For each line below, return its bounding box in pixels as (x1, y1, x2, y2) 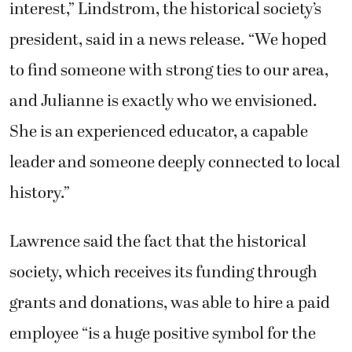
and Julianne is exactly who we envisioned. (9, 89, 317, 115)
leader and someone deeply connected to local (9, 150, 340, 176)
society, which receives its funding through (9, 259, 317, 285)
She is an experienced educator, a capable (9, 119, 308, 145)
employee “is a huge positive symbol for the (9, 321, 316, 346)
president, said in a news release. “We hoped (9, 27, 327, 53)
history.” (9, 181, 70, 207)
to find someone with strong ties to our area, (9, 58, 328, 84)
